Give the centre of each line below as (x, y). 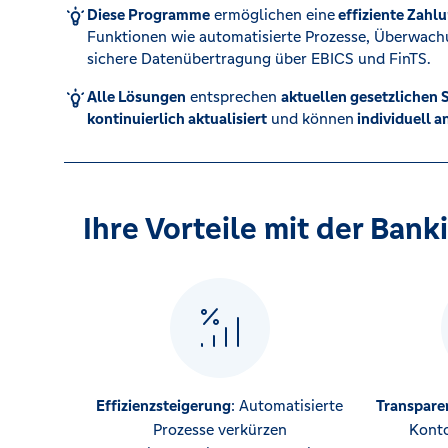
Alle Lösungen (137, 96)
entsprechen (234, 96)
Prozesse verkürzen (219, 429)
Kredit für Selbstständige (183, 131)
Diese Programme (149, 14)
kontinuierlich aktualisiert (177, 118)
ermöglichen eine (273, 14)
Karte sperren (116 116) (179, 47)
